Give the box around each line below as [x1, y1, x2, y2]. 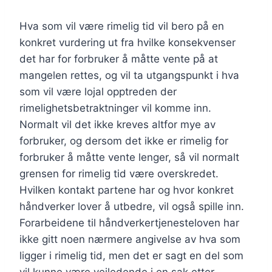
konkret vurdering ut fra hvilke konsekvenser [19, 36, 236, 49]
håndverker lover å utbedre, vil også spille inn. [19, 200, 244, 213]
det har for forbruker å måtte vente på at [19, 53, 218, 66]
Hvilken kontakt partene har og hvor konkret [19, 184, 234, 197]
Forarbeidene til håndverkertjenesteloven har [19, 217, 239, 229]
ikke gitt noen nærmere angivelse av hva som [19, 233, 240, 246]
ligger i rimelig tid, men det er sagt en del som [19, 250, 243, 262]
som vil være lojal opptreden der [19, 86, 177, 98]
